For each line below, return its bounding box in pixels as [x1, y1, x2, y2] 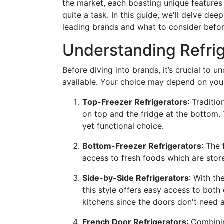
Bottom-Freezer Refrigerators [82, 141, 201, 151]
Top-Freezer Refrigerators [82, 97, 187, 107]
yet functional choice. [82, 121, 164, 131]
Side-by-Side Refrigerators [82, 173, 189, 183]
